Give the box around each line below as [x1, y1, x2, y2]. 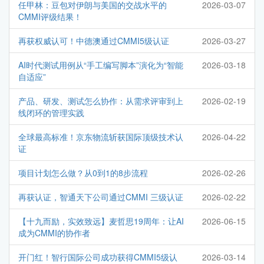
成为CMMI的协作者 [18, 227, 90, 239]
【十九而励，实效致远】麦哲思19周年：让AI [18, 215, 184, 227]
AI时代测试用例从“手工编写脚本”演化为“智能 [18, 59, 183, 71]
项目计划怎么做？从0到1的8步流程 [18, 167, 148, 179]
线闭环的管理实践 [18, 107, 84, 119]
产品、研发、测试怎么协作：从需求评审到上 [18, 95, 183, 107]
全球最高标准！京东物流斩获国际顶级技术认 [18, 131, 183, 143]
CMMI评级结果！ [18, 11, 82, 23]
